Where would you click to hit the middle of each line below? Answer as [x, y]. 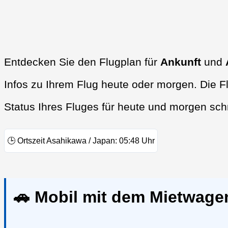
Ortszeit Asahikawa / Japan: [67, 141]
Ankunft [181, 62]
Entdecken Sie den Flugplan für [82, 62]
